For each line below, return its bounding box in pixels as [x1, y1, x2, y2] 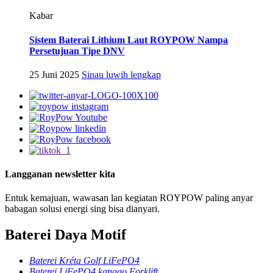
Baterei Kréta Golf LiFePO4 [29, 255, 140, 266]
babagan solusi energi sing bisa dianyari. [5, 204, 160, 214]
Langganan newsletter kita [5, 169, 115, 180]
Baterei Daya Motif [5, 227, 126, 243]
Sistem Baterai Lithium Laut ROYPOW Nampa [29, 34, 228, 45]
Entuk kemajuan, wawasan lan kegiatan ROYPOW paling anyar [5, 193, 253, 204]
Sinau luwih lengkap [82, 69, 161, 80]
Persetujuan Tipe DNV [29, 45, 125, 56]
